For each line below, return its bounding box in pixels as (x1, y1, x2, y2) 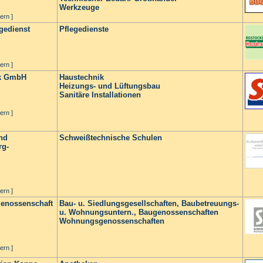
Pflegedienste (59, 25, 109, 33)
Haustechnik (59, 73, 104, 82)
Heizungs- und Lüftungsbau (59, 82, 160, 90)
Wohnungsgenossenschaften (59, 217, 164, 225)
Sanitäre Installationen (59, 90, 141, 99)
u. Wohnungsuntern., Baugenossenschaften (59, 208, 218, 217)
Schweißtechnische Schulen (59, 133, 162, 142)
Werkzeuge (59, 3, 99, 12)
